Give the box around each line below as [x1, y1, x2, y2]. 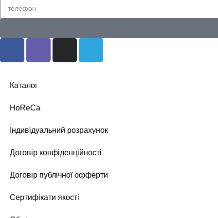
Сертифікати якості [10, 193, 79, 202]
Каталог [10, 81, 38, 90]
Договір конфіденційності [10, 148, 102, 157]
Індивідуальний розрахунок [10, 126, 108, 135]
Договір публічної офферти [10, 171, 108, 180]
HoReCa [10, 104, 40, 112]
